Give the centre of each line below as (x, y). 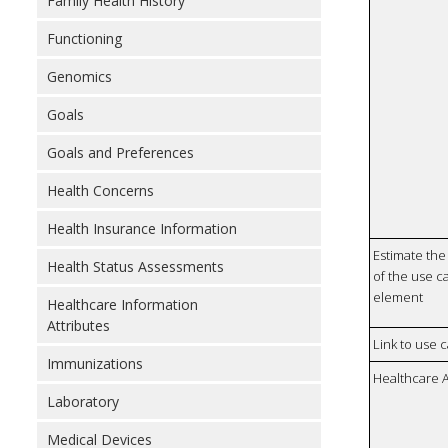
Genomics (79, 76)
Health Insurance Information (142, 228)
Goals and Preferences (120, 152)
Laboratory (83, 401)
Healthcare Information (122, 304)
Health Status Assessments (135, 266)
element (398, 297)
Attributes (78, 325)
